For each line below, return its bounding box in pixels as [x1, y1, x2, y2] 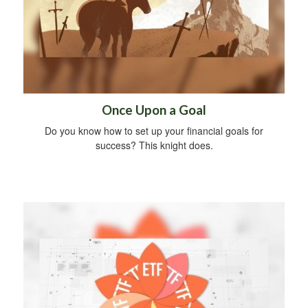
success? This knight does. [95, 137, 213, 152]
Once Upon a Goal [102, 102, 206, 118]
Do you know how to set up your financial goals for [45, 123, 263, 137]
